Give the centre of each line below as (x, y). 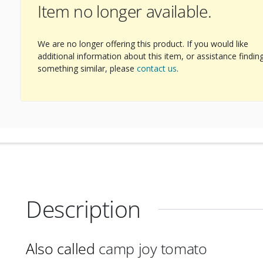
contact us (157, 68)
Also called (60, 249)
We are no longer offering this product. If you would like (143, 44)
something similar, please (87, 68)
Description (83, 209)
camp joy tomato (151, 249)
